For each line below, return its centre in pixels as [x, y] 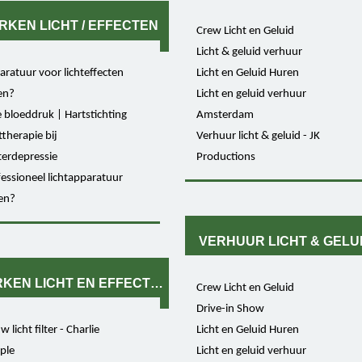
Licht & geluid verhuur [249, 53]
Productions [225, 158]
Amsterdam [225, 116]
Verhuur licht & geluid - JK [258, 137]
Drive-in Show [230, 309]
